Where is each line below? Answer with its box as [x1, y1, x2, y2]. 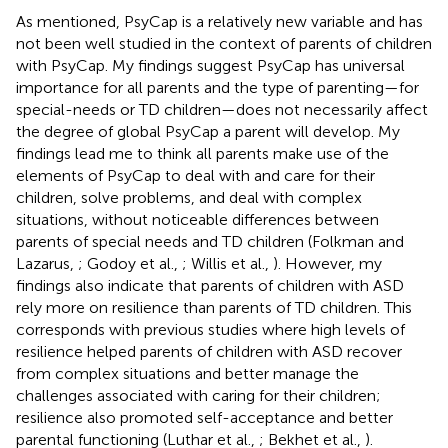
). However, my [273, 253, 382, 273]
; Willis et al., [182, 253, 273, 273]
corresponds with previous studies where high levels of [16, 319, 405, 339]
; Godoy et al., [78, 253, 182, 273]
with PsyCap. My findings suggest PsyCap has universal [16, 55, 405, 75]
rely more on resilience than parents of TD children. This [16, 297, 412, 317]
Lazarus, [16, 253, 78, 273]
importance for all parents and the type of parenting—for [16, 77, 419, 97]
